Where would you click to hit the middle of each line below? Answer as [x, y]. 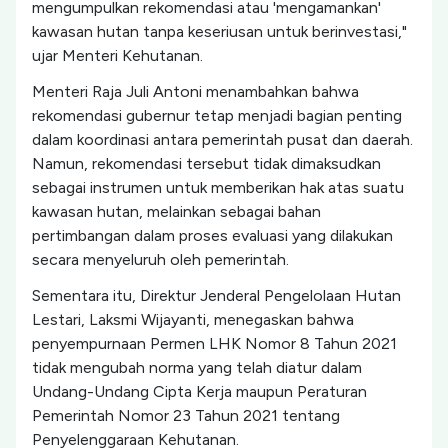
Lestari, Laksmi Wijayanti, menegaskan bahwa [193, 319]
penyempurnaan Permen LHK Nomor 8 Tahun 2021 [214, 343]
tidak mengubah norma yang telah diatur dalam [197, 367]
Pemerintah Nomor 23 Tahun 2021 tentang [186, 415]
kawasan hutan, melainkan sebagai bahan [176, 211]
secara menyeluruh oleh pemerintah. [160, 259]
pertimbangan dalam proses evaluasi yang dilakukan [212, 235]
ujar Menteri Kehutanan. [117, 55]
